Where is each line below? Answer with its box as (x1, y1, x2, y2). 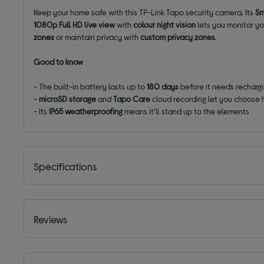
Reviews (34, 213, 68, 226)
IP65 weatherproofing (47, 106, 123, 117)
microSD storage (37, 94, 98, 104)
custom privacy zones (140, 32, 216, 42)
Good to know (34, 57, 84, 67)
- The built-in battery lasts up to (34, 81, 147, 92)
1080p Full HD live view (34, 19, 115, 30)
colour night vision (133, 19, 196, 30)
